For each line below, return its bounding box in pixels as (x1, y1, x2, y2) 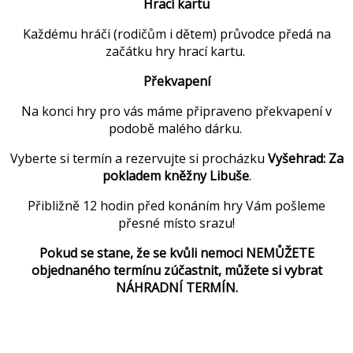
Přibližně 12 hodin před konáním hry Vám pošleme (28, 197, 325, 215)
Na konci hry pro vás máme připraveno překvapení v (21, 102, 332, 121)
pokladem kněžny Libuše (102, 167, 249, 185)
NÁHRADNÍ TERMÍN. (115, 279, 238, 297)
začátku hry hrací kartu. (105, 43, 248, 61)
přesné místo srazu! (118, 214, 235, 232)
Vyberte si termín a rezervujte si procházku (9, 150, 268, 168)
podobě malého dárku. (108, 120, 245, 138)
